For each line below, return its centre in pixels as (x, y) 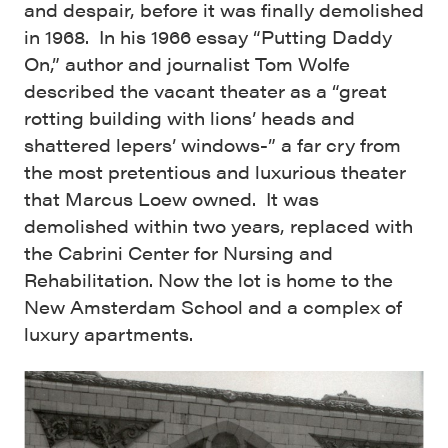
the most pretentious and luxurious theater (215, 171)
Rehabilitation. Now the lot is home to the (208, 279)
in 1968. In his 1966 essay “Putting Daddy (208, 36)
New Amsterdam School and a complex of (213, 306)
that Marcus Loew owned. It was (171, 198)
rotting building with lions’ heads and (189, 117)
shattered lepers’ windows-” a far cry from (212, 144)
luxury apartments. (108, 333)
